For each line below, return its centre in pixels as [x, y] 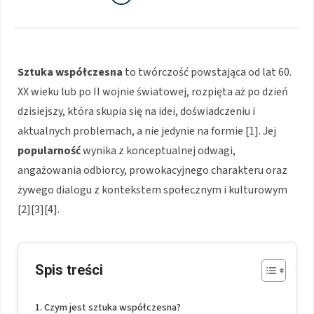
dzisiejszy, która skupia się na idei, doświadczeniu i [136, 111]
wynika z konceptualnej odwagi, [158, 150]
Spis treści [69, 269]
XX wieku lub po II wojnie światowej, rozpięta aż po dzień [153, 91]
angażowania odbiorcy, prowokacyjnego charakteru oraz [152, 170]
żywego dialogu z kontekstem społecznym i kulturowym [152, 190]
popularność [49, 150]
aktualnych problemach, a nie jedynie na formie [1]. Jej [147, 131]
